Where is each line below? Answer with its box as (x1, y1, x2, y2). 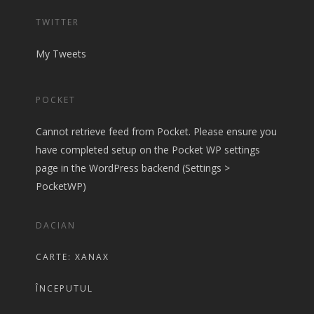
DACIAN (35, 219, 76, 232)
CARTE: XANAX (35, 251, 109, 264)
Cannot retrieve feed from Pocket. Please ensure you (35, 125, 277, 139)
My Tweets (35, 47, 86, 61)
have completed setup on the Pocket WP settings (35, 143, 260, 157)
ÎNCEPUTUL (35, 282, 93, 295)
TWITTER (35, 16, 79, 29)
